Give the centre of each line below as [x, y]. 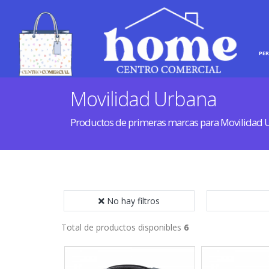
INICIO [215, 53]
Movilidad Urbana [144, 99]
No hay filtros [133, 201]
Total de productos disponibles [122, 227]
